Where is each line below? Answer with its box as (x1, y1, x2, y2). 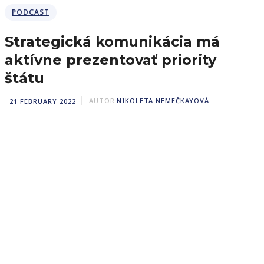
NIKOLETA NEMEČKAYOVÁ (117, 96, 209, 105)
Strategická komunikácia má (5, 33, 220, 50)
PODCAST (12, 7, 49, 17)
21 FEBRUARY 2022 (9, 96, 76, 105)
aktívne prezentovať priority (5, 51, 216, 68)
